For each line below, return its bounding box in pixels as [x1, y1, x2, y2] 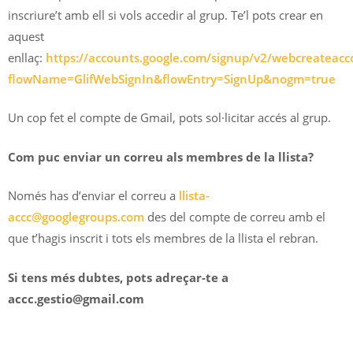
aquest [8, 28, 44, 44]
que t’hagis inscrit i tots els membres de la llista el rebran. [8, 230, 318, 247]
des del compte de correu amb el [144, 209, 325, 225]
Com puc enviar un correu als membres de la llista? [8, 148, 314, 165]
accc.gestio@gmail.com [8, 290, 144, 307]
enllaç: [8, 49, 46, 65]
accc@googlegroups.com [8, 209, 144, 225]
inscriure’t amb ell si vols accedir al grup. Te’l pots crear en [8, 6, 323, 23]
